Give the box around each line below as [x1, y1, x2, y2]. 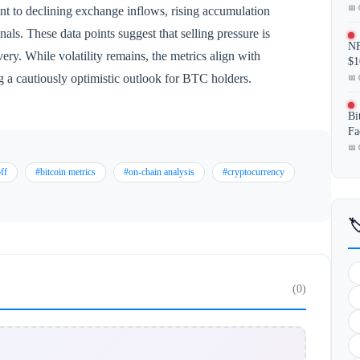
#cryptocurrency [223, 166, 284, 178]
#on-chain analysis [124, 166, 194, 178]
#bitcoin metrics [35, 166, 96, 178]
